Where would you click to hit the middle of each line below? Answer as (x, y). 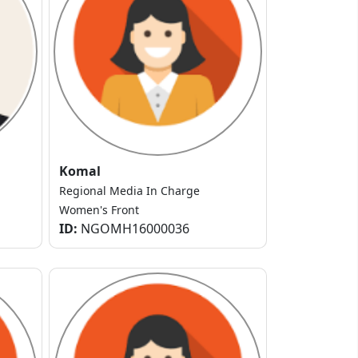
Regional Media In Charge (129, 191)
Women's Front (99, 210)
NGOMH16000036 (133, 229)
